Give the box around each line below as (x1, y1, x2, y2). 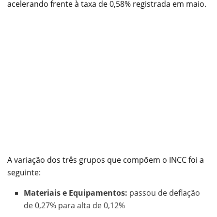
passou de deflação (127, 187, 201, 198)
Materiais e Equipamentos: (24, 187, 128, 198)
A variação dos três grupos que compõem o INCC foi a (7, 154, 204, 165)
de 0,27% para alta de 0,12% (24, 200, 125, 211)
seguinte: (7, 167, 41, 178)
